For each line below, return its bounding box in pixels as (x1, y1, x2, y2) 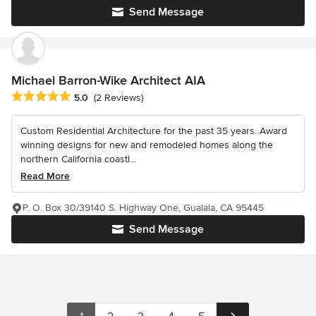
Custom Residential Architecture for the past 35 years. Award (20, 125, 287, 138)
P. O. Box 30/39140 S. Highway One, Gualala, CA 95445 (23, 202, 264, 214)
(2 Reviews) (94, 92, 143, 104)
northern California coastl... (20, 153, 136, 166)
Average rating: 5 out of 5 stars (11, 90, 162, 104)
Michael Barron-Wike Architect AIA (11, 72, 205, 88)
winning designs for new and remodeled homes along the (20, 139, 273, 152)
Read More (20, 170, 70, 183)
